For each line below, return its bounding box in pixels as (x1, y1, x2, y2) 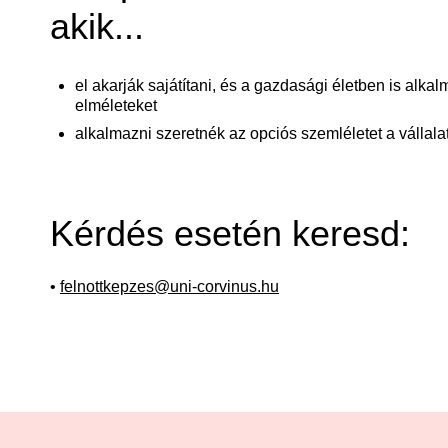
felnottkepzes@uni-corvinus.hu (60, 278, 279, 295)
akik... (50, 6, 144, 47)
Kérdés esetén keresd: (50, 213, 410, 254)
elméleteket (75, 97, 157, 114)
